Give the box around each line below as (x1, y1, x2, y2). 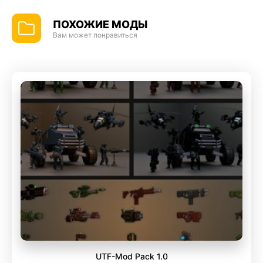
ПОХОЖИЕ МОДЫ (53, 18, 147, 31)
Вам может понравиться (53, 30, 137, 39)
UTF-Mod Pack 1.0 (95, 251, 168, 261)
